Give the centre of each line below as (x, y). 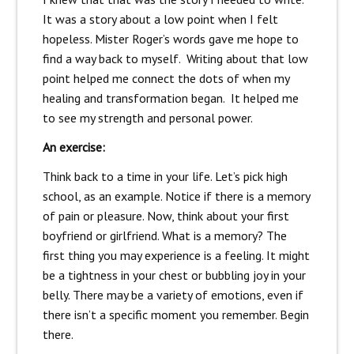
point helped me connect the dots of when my (166, 79)
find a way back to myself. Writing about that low (175, 59)
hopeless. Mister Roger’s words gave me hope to (170, 39)
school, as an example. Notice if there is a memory (176, 196)
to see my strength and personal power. (147, 118)
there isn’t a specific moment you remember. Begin (175, 315)
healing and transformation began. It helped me (170, 98)
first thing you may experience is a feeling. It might (176, 256)
